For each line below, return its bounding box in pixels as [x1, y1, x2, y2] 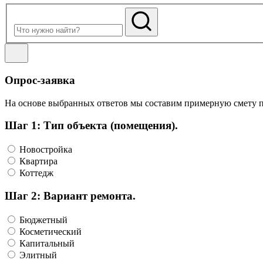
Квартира [19, 156, 58, 167]
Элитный [19, 249, 57, 260]
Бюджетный [19, 214, 68, 225]
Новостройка [19, 144, 72, 155]
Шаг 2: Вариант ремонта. [5, 189, 136, 202]
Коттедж [19, 168, 53, 178]
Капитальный [19, 238, 75, 248]
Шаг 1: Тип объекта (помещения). [5, 119, 178, 132]
